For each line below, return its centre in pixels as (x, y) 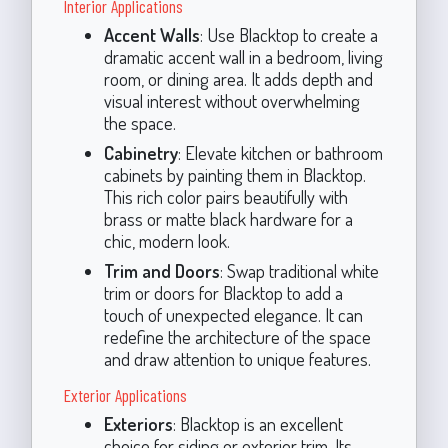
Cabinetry (140, 152)
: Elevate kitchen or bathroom (280, 152)
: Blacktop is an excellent (257, 423)
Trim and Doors (161, 270)
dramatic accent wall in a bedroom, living (243, 56)
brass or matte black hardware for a (228, 218)
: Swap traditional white (299, 270)
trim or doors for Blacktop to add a (223, 292)
